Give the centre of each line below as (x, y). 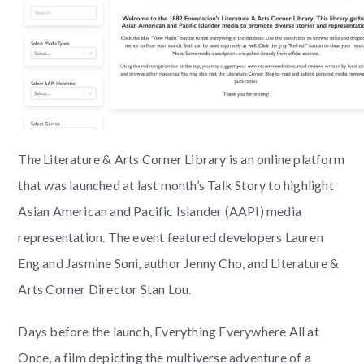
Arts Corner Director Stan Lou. (105, 288)
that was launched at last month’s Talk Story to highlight (176, 184)
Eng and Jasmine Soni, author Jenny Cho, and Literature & (179, 262)
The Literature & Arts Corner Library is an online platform (182, 158)
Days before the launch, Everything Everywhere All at (169, 331)
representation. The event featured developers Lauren (171, 236)
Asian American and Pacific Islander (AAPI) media (160, 210)
